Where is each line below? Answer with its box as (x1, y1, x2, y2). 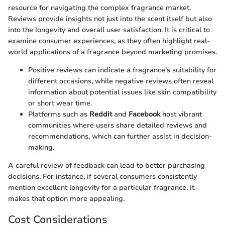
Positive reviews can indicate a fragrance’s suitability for (28, 65, 216, 75)
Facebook (129, 109, 160, 119)
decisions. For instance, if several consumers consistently (8, 172, 197, 181)
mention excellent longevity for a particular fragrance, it (8, 183, 194, 192)
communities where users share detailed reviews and (28, 121, 207, 130)
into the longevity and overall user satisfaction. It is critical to (8, 25, 210, 35)
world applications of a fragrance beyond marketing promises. (8, 47, 217, 57)
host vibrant (160, 109, 202, 119)
